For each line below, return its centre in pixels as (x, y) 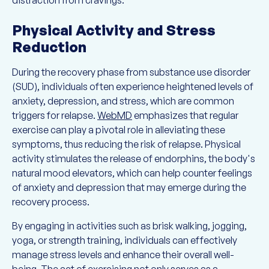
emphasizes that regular (185, 115)
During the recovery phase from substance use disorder (131, 72)
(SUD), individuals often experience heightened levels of (133, 86)
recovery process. (51, 202)
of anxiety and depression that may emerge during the (129, 187)
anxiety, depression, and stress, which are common (123, 101)
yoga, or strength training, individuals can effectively (125, 240)
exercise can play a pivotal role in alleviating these (119, 130)
